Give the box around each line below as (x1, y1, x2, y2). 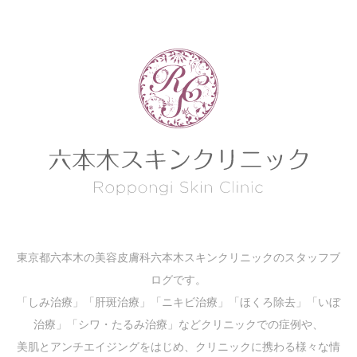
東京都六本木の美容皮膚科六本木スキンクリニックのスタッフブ (17, 251, 340, 265)
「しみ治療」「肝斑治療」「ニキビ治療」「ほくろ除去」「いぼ (17, 296, 340, 309)
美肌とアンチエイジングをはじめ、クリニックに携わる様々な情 (17, 340, 340, 354)
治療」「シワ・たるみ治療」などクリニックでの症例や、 (33, 318, 324, 331)
